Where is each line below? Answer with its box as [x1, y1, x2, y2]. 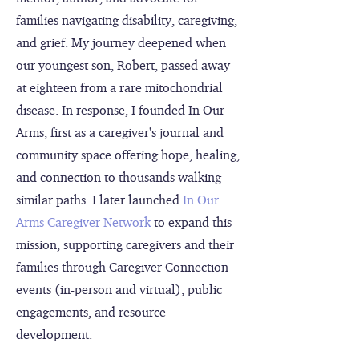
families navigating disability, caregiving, [16, 12, 237, 28]
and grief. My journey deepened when [16, 34, 226, 50]
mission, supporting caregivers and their [16, 236, 234, 252]
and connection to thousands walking [16, 169, 221, 185]
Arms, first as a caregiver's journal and [16, 124, 224, 140]
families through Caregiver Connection [16, 259, 228, 275]
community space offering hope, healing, [16, 147, 240, 163]
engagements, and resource [16, 304, 166, 320]
